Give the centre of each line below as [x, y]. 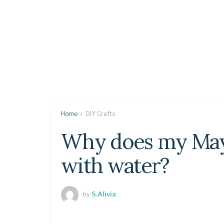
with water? [115, 165]
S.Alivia [104, 194]
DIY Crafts [100, 114]
